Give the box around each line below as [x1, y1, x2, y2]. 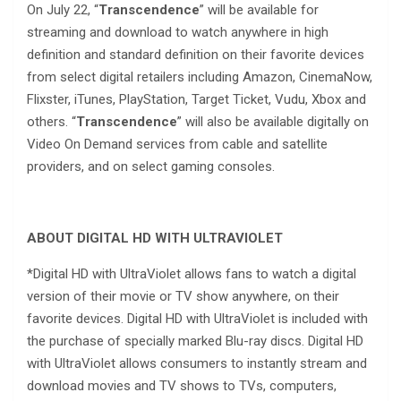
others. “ [27, 113, 76, 130]
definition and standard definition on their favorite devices [27, 46, 364, 63]
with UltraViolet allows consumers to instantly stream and [27, 354, 367, 371]
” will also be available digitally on [177, 113, 369, 130]
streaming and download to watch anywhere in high [27, 23, 328, 40]
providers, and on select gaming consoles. [27, 158, 275, 175]
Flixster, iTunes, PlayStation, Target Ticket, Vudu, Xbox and [27, 90, 366, 107]
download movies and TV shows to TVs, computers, [27, 377, 337, 394]
